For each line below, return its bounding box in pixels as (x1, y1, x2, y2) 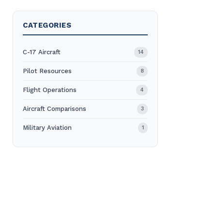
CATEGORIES (23, 21, 71, 30)
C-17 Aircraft (23, 48, 61, 56)
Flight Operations (23, 86, 77, 93)
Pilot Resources (23, 67, 72, 75)
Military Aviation (23, 124, 72, 131)
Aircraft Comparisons (23, 105, 86, 112)
